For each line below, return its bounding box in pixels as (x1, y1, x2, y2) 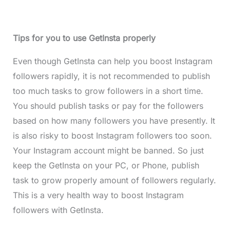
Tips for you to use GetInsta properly (12, 33, 156, 44)
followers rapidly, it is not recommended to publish (12, 71, 210, 82)
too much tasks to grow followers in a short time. (12, 86, 203, 97)
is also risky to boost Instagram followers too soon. (12, 130, 212, 141)
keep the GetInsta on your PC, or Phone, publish (12, 160, 199, 171)
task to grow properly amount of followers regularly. (12, 175, 216, 186)
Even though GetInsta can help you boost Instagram (12, 56, 213, 67)
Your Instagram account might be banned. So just (12, 145, 204, 156)
